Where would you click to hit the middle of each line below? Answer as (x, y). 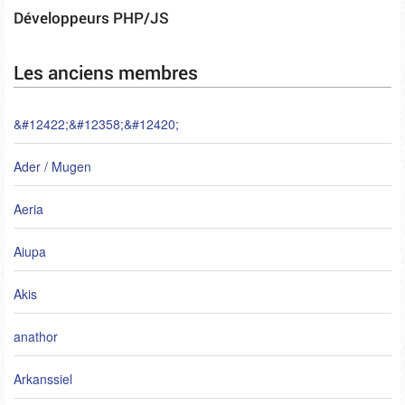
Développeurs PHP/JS (91, 18)
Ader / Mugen (52, 166)
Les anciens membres (106, 72)
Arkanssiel (43, 379)
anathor (36, 336)
